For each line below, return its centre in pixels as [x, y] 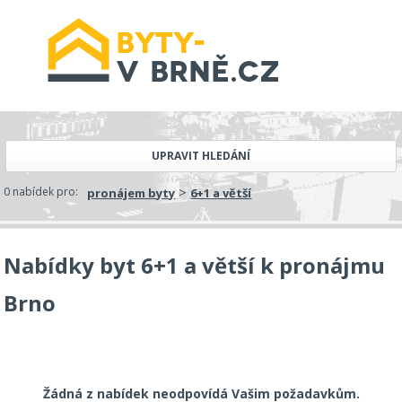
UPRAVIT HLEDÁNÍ [201, 156]
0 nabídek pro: [41, 192]
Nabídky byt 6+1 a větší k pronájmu [195, 265]
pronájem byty [131, 193]
